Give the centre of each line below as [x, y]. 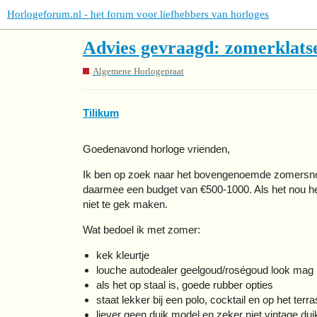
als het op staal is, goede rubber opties [184, 285]
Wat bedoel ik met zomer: [142, 230]
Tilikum [101, 113]
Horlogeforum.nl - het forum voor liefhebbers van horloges [138, 14]
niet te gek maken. [125, 204]
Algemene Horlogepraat [138, 71]
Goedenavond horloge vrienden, [156, 149]
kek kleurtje [122, 255]
